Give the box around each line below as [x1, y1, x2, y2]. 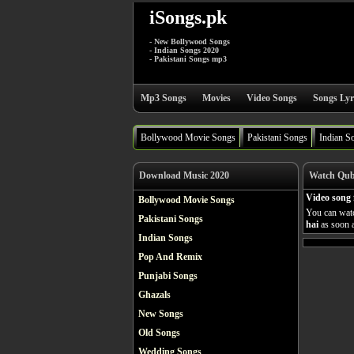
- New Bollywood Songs [149, 37, 230, 46]
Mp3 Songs [141, 92, 186, 104]
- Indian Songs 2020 [149, 46, 219, 55]
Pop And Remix [138, 251, 202, 262]
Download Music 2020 [139, 170, 229, 181]
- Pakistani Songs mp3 [149, 55, 227, 63]
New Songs [138, 308, 183, 319]
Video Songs [247, 92, 297, 104]
